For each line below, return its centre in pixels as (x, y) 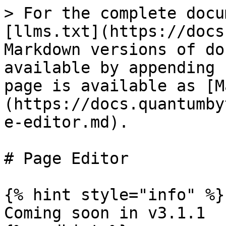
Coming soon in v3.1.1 (105, 213)
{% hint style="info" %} (114, 195)
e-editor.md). (66, 122)
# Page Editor (66, 158)
